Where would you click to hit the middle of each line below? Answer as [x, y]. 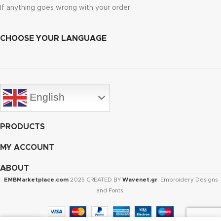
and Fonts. [110, 191]
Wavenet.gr [140, 180]
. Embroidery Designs [187, 180]
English [46, 97]
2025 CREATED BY [96, 180]
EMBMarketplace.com [36, 180]
